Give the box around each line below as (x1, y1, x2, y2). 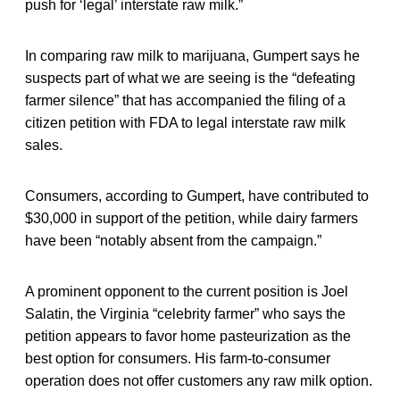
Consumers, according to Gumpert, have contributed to (25, 187, 369, 204)
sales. (25, 137, 62, 153)
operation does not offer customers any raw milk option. (25, 372, 372, 388)
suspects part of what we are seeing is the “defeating (25, 70, 355, 86)
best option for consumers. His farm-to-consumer (25, 350, 330, 366)
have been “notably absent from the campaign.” (25, 232, 321, 248)
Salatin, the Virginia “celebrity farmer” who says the (25, 305, 346, 321)
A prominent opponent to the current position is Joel (25, 283, 348, 299)
